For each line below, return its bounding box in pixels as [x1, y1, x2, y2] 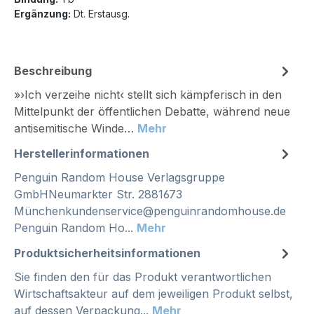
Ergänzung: [14, 8, 71, 20]
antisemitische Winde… [14, 121, 137, 136]
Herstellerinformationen [14, 146, 149, 161]
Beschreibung [14, 64, 92, 78]
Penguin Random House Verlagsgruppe [14, 170, 225, 185]
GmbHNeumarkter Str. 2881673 [14, 187, 182, 202]
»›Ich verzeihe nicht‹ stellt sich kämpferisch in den [14, 88, 282, 102]
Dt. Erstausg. [71, 8, 130, 20]
